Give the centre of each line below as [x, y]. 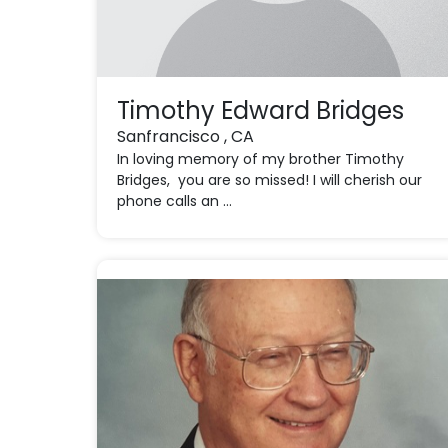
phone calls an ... [175, 201]
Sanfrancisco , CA [186, 136]
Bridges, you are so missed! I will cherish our [270, 180]
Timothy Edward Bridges [261, 110]
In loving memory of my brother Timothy [261, 159]
